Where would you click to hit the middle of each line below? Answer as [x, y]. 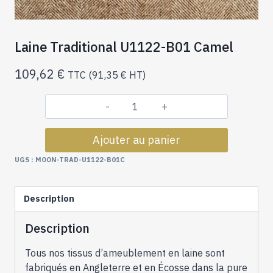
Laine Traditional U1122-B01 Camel [124, 47]
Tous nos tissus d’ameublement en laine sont [125, 253]
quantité [154, 113]
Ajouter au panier [136, 140]
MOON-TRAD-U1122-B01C [80, 160]
